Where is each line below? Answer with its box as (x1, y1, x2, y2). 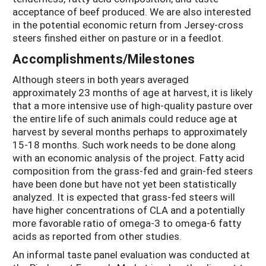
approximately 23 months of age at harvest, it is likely (12, 85, 252, 100)
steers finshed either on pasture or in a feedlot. (12, 31, 224, 45)
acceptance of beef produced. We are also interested (12, 5, 251, 19)
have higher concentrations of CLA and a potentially (12, 203, 245, 217)
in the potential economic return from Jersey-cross (12, 18, 243, 32)
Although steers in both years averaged (12, 72, 189, 87)
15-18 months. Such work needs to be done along (12, 138, 236, 152)
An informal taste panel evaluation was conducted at (12, 247, 250, 261)
